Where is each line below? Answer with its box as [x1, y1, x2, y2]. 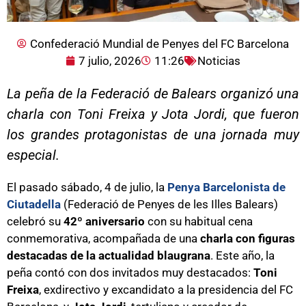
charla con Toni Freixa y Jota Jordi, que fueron [7, 105, 299, 122]
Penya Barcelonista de [167, 180, 286, 194]
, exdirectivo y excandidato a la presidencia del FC [39, 282, 293, 296]
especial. [7, 146, 59, 163]
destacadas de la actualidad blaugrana [7, 248, 210, 262]
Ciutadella [7, 197, 64, 211]
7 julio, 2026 [79, 53, 141, 68]
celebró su [7, 214, 64, 228]
